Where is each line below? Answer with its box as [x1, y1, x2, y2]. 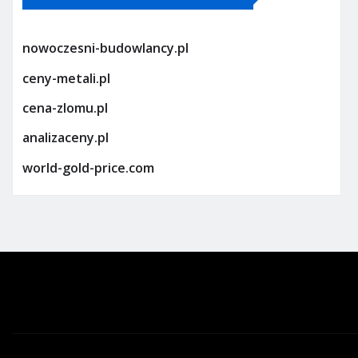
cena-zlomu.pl [22, 99, 108, 117]
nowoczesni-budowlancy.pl [22, 39, 189, 58]
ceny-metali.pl [22, 69, 110, 87]
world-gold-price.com [22, 158, 154, 177]
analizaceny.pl [22, 129, 109, 147]
